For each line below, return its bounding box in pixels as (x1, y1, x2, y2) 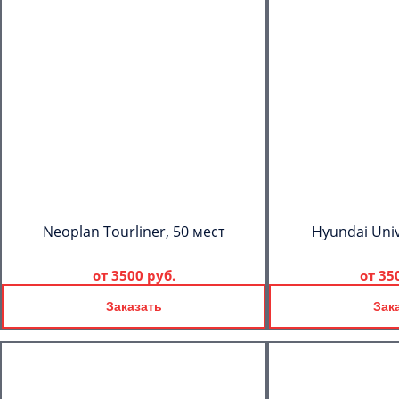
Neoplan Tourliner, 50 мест (43, 222, 224, 241)
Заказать (105, 299, 162, 313)
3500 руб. (110, 266, 175, 284)
